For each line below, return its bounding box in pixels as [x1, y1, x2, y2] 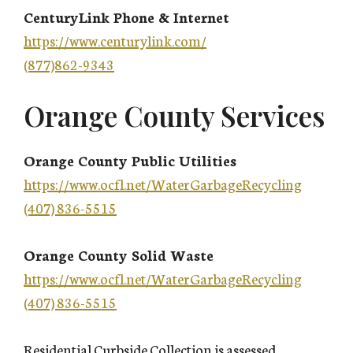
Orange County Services [24, 97, 325, 135]
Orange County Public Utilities [24, 150, 236, 171]
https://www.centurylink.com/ [24, 30, 206, 51]
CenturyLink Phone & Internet [24, 6, 229, 28]
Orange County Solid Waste [24, 244, 214, 266]
